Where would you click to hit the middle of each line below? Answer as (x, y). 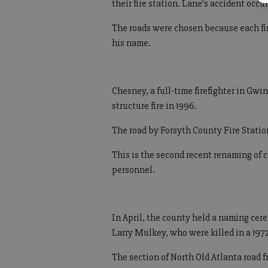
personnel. (133, 170)
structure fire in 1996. (154, 106)
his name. (131, 43)
